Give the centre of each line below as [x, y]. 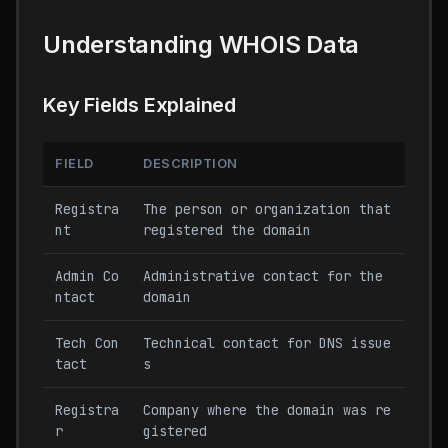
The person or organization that [267, 209]
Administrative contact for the [263, 276]
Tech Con [87, 343]
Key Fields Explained [139, 105]
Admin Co [87, 276]
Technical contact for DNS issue [267, 343]
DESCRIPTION [190, 163]
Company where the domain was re [267, 410]
